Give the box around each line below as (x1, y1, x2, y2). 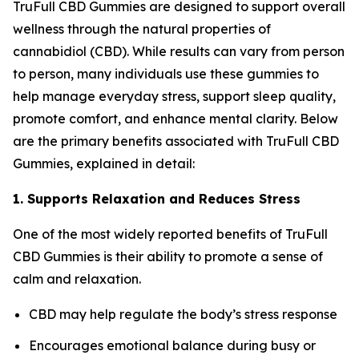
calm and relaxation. (13, 271, 141, 288)
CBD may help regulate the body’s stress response (29, 306, 337, 323)
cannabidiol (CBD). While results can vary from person (13, 43, 345, 60)
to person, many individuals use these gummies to (13, 66, 319, 83)
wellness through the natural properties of (13, 21, 271, 38)
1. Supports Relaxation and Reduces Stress (13, 191, 301, 208)
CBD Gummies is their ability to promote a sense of (13, 248, 323, 265)
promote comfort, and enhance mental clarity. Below (13, 111, 338, 127)
